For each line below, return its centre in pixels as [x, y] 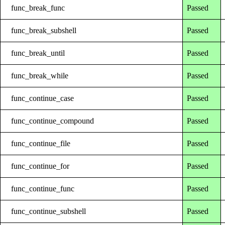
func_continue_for [40, 166]
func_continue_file [41, 143]
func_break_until [38, 53]
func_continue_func [43, 188]
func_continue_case [43, 98]
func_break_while [40, 75]
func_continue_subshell [49, 211]
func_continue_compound [53, 121]
